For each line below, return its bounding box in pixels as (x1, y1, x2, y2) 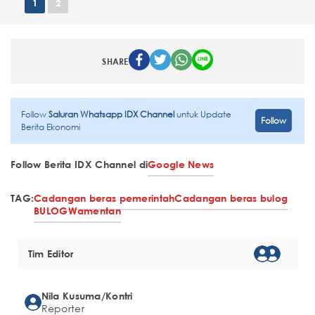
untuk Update (176, 108, 231, 120)
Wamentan (67, 204, 121, 217)
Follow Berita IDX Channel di (11, 157, 148, 170)
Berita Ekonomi (21, 120, 80, 133)
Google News (148, 157, 214, 170)
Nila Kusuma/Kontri (41, 289, 133, 302)
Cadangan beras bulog (174, 191, 288, 204)
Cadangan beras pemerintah (34, 191, 175, 204)
